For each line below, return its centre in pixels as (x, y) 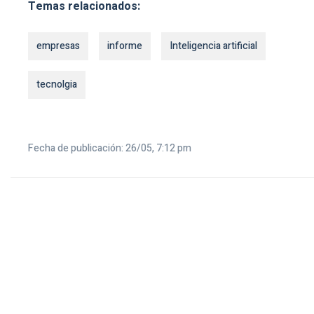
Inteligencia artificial (213, 46)
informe (125, 46)
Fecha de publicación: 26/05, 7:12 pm (110, 148)
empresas (58, 46)
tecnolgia (57, 84)
